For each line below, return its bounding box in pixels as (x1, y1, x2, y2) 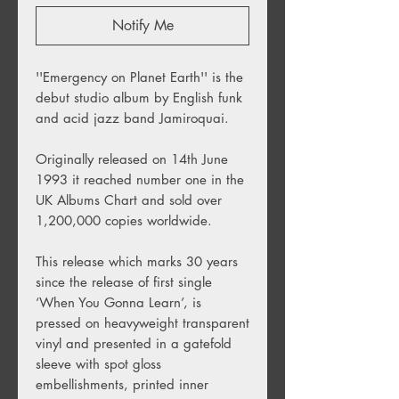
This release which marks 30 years (36, 252, 238, 270)
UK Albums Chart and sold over (36, 191, 222, 208)
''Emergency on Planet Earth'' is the (36, 68, 243, 85)
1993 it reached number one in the (36, 170, 244, 188)
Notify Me (111, 15, 174, 35)
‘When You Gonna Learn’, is (36, 293, 201, 311)
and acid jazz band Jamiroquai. (36, 109, 229, 126)
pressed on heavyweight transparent (36, 313, 249, 331)
